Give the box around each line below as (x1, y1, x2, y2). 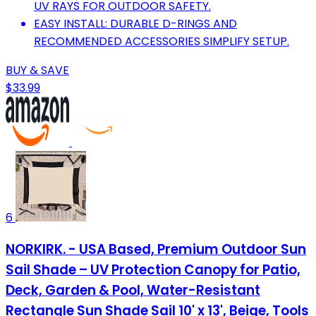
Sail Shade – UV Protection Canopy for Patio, (6, 260, 300, 280)
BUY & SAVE (6, 61, 69, 78)
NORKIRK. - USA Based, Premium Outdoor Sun (6, 240, 306, 260)
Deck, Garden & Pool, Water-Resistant (6, 281, 260, 300)
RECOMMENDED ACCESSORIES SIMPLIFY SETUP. (34, 32, 289, 49)
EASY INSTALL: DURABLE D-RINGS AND (34, 15, 237, 32)
